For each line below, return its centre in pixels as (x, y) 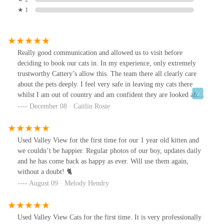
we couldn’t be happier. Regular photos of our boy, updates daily (109, 151)
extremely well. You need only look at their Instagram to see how (110, 105)
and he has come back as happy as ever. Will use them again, (103, 161)
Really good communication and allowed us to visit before (100, 53)
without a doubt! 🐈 (45, 172)
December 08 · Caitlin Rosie (70, 106)
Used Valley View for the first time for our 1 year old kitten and (108, 140)
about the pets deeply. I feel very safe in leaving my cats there (105, 84)
